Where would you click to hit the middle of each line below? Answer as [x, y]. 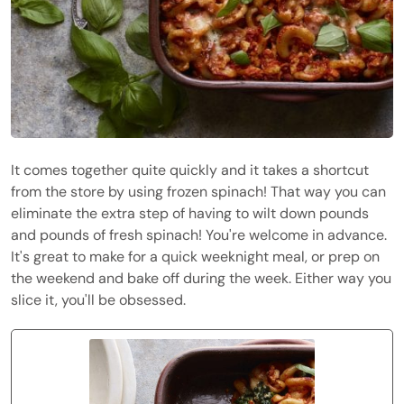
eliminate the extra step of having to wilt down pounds [190, 213]
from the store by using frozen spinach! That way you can [198, 192]
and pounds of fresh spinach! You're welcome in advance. [199, 235]
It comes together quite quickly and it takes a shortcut [190, 170]
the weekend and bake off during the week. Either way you [201, 278]
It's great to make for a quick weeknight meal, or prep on [195, 257]
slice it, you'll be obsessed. [98, 300]
